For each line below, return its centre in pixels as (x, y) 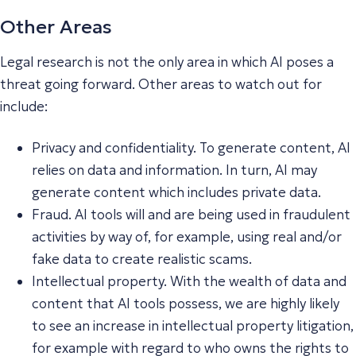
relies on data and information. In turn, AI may (174, 170)
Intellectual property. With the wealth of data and (189, 281)
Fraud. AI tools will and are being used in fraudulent (191, 214)
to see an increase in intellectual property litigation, (193, 325)
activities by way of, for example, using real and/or (187, 236)
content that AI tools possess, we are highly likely (186, 303)
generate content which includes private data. (176, 192)
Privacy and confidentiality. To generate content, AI (191, 147)
